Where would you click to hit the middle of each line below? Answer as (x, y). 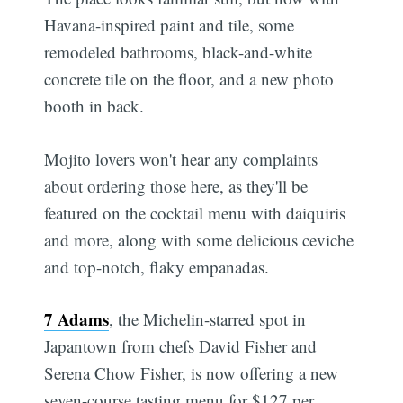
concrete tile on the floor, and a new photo (189, 79)
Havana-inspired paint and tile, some (170, 25)
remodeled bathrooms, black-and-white (179, 52)
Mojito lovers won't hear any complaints (181, 158)
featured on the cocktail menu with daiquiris (195, 212)
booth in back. (94, 106)
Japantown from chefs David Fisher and (181, 346)
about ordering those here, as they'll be (176, 185)
